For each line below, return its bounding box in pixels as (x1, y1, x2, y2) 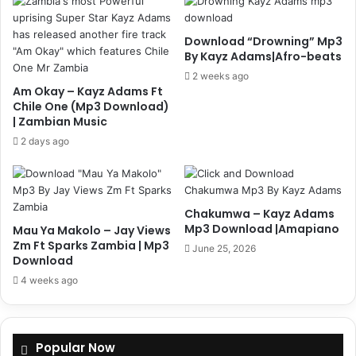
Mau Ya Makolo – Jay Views (13, 222, 171, 238)
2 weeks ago (192, 69, 249, 82)
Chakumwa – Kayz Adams (184, 205, 335, 222)
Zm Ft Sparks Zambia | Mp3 (13, 237, 169, 253)
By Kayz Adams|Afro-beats (184, 48, 342, 64)
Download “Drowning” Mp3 (184, 33, 342, 49)
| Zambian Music (13, 113, 107, 130)
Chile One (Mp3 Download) (13, 98, 169, 114)
